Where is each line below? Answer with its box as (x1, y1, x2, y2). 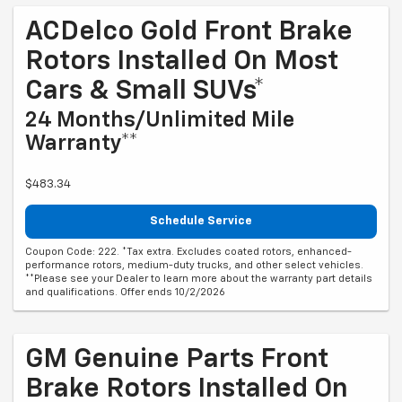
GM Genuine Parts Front (25, 345, 328, 373)
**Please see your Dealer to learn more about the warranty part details (25, 273, 372, 284)
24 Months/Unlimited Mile (25, 109, 294, 132)
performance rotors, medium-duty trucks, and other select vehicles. (25, 259, 363, 270)
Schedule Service (150, 215, 252, 228)
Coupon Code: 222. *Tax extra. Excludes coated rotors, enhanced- (25, 246, 352, 257)
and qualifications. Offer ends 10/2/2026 (25, 286, 225, 297)
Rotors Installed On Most (25, 48, 338, 76)
